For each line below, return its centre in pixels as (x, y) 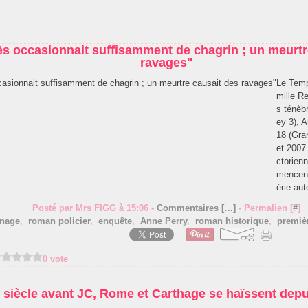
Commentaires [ (190, 208)
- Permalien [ (264, 208)
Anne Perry (164, 221)
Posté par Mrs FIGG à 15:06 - (95, 208)
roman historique (232, 221)
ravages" (166, 63)
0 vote (55, 259)
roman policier (59, 221)
